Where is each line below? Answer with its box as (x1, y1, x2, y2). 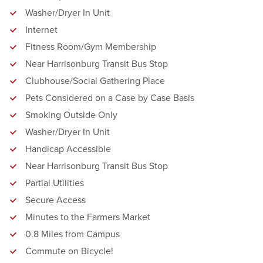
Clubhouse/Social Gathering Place (25, 75, 165, 87)
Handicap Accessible (25, 143, 111, 155)
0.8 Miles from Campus (25, 228, 120, 240)
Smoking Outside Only (25, 109, 117, 121)
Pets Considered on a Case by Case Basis (25, 92, 194, 104)
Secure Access (25, 194, 86, 206)
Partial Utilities (25, 177, 84, 189)
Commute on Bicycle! (25, 245, 113, 257)
